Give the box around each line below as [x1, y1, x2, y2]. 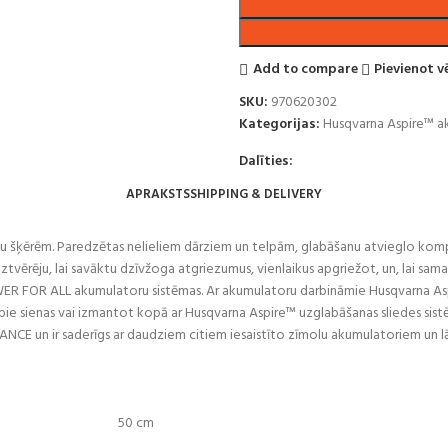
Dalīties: [239, 150, 293, 173]
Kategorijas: [239, 113, 320, 136]
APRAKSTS [126, 183, 190, 205]
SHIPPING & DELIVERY [190, 183, 322, 205]
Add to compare [252, 57, 358, 81]
